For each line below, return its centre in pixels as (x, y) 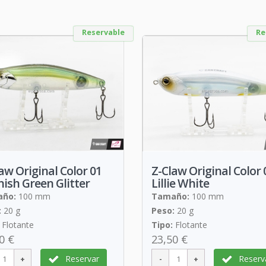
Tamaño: (170, 197)
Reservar (82, 259)
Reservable (103, 32)
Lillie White (180, 183)
